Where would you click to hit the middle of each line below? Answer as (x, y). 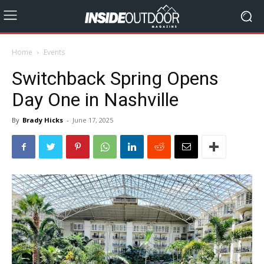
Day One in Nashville (95, 100)
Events (54, 52)
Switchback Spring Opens (115, 78)
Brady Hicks (43, 120)
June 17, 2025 (93, 120)
